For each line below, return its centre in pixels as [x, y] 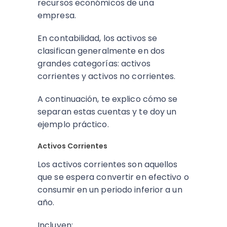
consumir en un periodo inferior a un [110, 190]
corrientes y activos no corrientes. [108, 76]
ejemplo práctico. [73, 124]
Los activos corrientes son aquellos [108, 164]
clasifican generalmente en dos [101, 51]
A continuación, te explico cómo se [108, 99]
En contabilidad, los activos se [98, 38]
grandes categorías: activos [94, 64]
